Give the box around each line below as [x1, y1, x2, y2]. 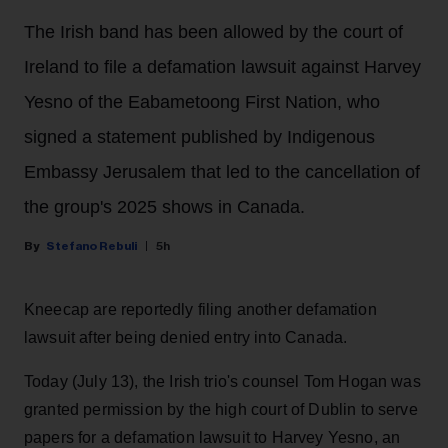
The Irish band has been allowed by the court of [24, 22, 403, 43]
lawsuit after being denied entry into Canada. [24, 329, 348, 347]
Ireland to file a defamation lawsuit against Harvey [24, 57, 421, 78]
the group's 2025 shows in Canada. [24, 197, 305, 218]
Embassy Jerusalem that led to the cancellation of [24, 162, 420, 183]
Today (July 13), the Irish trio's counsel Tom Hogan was [24, 373, 421, 391]
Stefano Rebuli [46, 240, 137, 253]
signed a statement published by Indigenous [24, 127, 375, 148]
